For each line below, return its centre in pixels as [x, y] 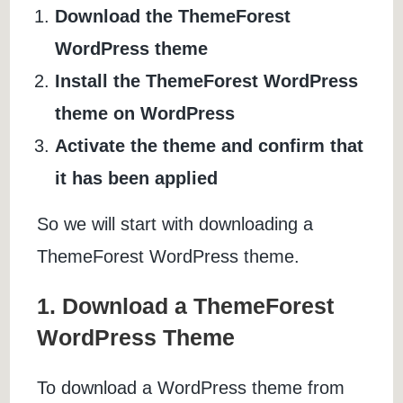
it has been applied [137, 179]
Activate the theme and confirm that [210, 146]
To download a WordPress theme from [191, 388]
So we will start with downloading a [175, 224]
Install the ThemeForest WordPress [207, 81]
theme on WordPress [145, 114]
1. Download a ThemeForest [186, 306]
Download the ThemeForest [173, 17]
